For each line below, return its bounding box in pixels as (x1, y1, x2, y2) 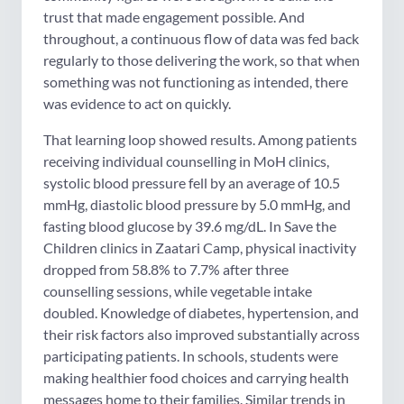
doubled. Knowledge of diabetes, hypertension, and (43, 304, 359, 322)
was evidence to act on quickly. (43, 95, 231, 113)
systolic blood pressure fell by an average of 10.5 (43, 174, 340, 192)
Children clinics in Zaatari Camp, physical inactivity (43, 239, 356, 257)
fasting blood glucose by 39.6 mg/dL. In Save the (43, 217, 336, 235)
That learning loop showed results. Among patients (43, 131, 357, 149)
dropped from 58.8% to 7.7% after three (43, 261, 289, 279)
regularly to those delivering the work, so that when (43, 51, 360, 69)
